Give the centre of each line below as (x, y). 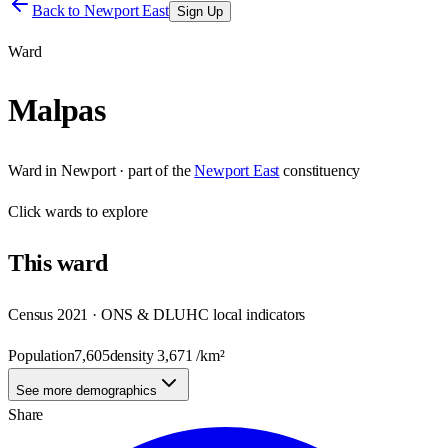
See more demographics (86, 390)
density (133, 355)
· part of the (153, 170)
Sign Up (199, 11)
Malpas (57, 110)
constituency (322, 170)
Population (41, 355)
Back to (58, 10)
